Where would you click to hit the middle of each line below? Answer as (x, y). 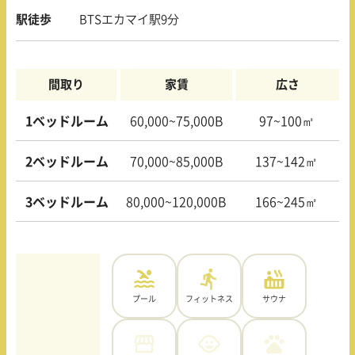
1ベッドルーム (67, 122)
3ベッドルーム (67, 202)
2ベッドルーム (67, 162)
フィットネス (209, 299)
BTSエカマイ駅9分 (129, 20)
